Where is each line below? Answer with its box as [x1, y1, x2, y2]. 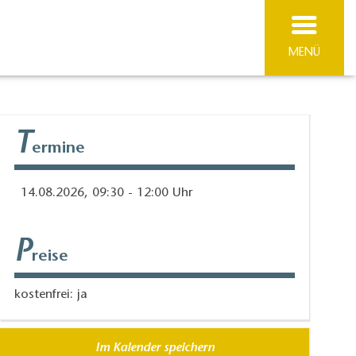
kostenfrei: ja [14, 288, 88, 302]
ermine [32, 141, 86, 157]
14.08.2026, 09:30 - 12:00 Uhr [21, 187, 193, 200]
